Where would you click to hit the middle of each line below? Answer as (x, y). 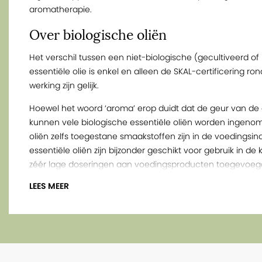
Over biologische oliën (98, 35)
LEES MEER (49, 186)
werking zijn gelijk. (64, 85)
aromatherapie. (61, 9)
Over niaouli (67, 227)
